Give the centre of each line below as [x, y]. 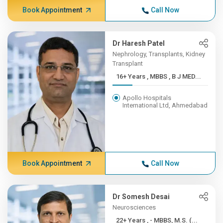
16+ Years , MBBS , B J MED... [174, 76]
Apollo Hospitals [147, 98]
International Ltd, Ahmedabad [165, 105]
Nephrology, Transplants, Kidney [159, 54]
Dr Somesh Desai [141, 197]
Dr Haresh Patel [139, 43]
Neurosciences [134, 207]
